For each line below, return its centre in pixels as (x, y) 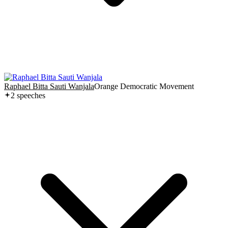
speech (27, 95)
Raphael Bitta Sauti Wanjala (49, 86)
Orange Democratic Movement (144, 86)
